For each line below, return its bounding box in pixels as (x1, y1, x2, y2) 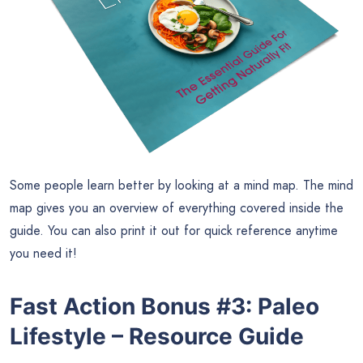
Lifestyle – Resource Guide (10, 322, 304, 350)
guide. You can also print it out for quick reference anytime (10, 221, 338, 241)
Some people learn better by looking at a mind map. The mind (10, 176, 353, 195)
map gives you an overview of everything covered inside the (10, 199, 344, 218)
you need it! (10, 244, 77, 263)
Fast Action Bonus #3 (10, 292, 246, 320)
